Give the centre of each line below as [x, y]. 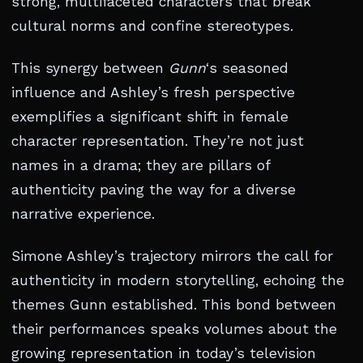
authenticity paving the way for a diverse [154, 190]
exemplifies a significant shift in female [150, 117]
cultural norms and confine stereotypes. [152, 26]
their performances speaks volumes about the [174, 329]
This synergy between [90, 68]
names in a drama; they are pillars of [141, 166]
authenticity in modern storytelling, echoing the [178, 281]
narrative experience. [83, 214]
